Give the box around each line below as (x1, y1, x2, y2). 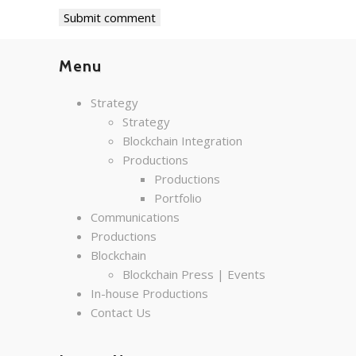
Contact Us (91, 304, 151, 321)
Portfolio (154, 190, 202, 207)
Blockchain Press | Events (122, 266, 265, 283)
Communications (91, 209, 180, 226)
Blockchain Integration (122, 133, 242, 149)
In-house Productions (91, 285, 208, 302)
